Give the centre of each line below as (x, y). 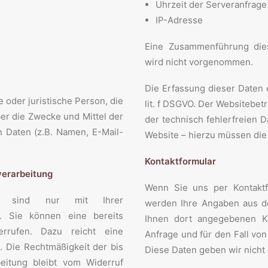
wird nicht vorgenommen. (199, 62)
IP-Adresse (179, 20)
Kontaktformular (180, 161)
